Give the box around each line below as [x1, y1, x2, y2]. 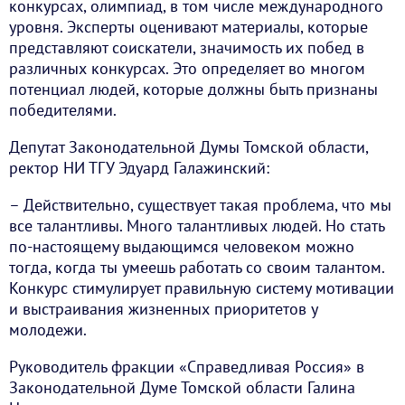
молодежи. [9, 319, 87, 341]
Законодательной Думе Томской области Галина [9, 377, 355, 399]
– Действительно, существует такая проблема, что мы [9, 194, 391, 216]
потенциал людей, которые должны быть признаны [9, 79, 378, 100]
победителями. [9, 99, 117, 121]
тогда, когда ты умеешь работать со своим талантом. [9, 257, 384, 278]
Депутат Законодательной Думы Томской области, [9, 137, 368, 158]
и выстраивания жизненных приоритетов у [9, 298, 317, 320]
